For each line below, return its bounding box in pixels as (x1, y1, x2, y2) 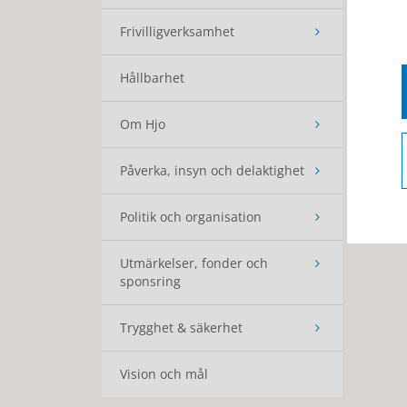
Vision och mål (120, 365, 208, 382)
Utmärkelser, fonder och (120, 254, 268, 272)
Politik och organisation (120, 208, 262, 225)
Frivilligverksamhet (120, 23, 234, 40)
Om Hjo (120, 115, 165, 133)
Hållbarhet (120, 69, 184, 86)
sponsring (120, 273, 181, 290)
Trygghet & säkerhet (120, 319, 243, 336)
